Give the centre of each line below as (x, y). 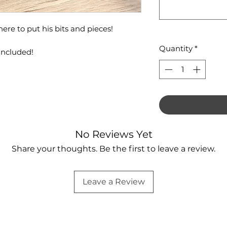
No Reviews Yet (113, 135)
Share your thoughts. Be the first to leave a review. (113, 149)
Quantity (176, 48)
